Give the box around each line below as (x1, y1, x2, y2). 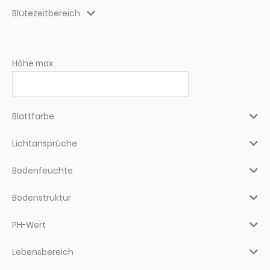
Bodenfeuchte (12, 165, 73, 177)
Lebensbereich (12, 246, 74, 258)
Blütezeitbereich (12, 7, 80, 19)
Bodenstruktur (12, 192, 71, 204)
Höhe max (12, 58, 53, 70)
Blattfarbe (12, 110, 54, 122)
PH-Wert (12, 219, 46, 231)
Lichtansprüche (12, 137, 77, 149)
